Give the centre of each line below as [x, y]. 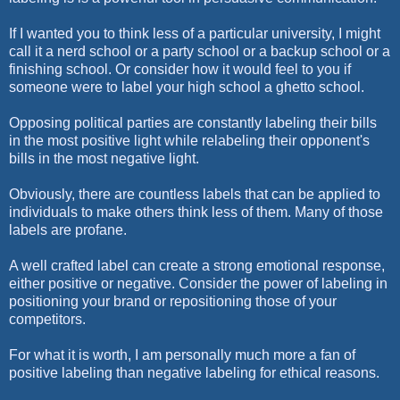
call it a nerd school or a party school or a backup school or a [200, 51]
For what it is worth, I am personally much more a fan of [182, 354]
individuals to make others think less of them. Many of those [196, 212]
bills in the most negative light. [106, 158]
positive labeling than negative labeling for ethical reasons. [194, 372]
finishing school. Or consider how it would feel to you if [180, 69]
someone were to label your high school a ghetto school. [187, 87]
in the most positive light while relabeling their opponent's [189, 140]
